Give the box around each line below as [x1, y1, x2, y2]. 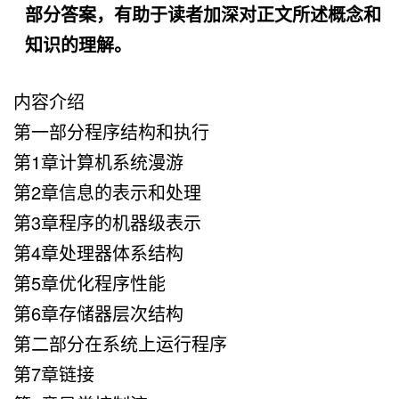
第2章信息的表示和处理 [13, 178, 201, 205]
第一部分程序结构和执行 [13, 118, 209, 144]
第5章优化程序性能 [13, 269, 166, 296]
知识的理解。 [24, 30, 132, 57]
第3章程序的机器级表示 [13, 208, 201, 235]
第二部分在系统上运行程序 [13, 330, 227, 356]
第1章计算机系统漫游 [13, 148, 183, 175]
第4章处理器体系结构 [13, 239, 183, 265]
